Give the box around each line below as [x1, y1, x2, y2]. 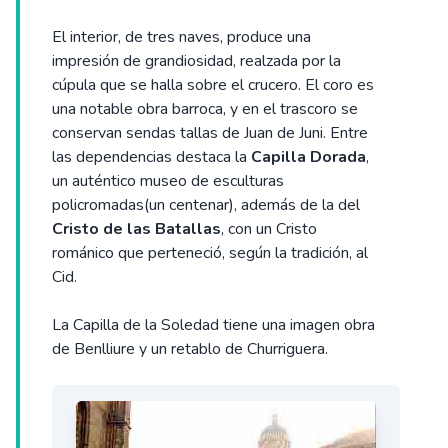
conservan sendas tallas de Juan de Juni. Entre [52, 122, 368, 144]
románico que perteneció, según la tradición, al [52, 242, 368, 264]
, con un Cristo [221, 218, 317, 240]
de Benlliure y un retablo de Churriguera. [52, 338, 328, 360]
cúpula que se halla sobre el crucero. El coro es [52, 74, 374, 96]
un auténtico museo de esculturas [52, 170, 284, 192]
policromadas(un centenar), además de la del [52, 194, 360, 216]
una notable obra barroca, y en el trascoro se [52, 98, 358, 120]
